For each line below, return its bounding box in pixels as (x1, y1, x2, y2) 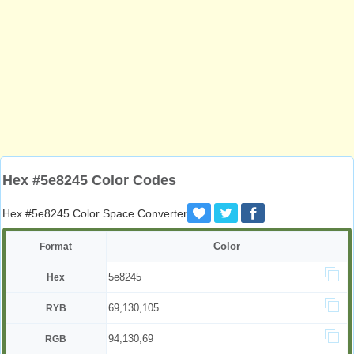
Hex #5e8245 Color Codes (2, 172, 176, 188)
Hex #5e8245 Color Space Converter (2, 207, 187, 220)
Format (40, 241, 73, 252)
